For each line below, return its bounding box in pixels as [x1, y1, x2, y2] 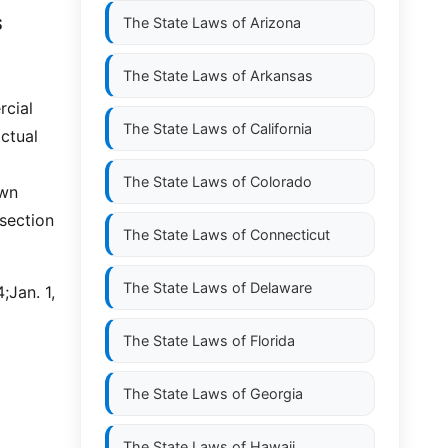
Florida [250, 332, 295, 349]
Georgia [250, 385, 303, 402]
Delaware [250, 279, 312, 296]
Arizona [250, 14, 301, 31]
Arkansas [250, 67, 313, 84]
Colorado [250, 173, 312, 190]
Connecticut [250, 226, 330, 243]
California [250, 120, 312, 137]
